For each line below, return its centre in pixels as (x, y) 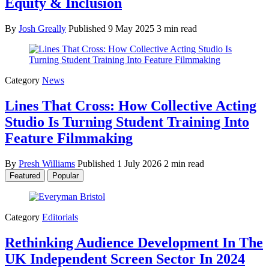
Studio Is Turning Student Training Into (127, 122)
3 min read (177, 29)
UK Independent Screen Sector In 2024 (125, 258)
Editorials (60, 217)
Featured (25, 175)
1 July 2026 (141, 163)
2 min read (184, 163)
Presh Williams (47, 163)
